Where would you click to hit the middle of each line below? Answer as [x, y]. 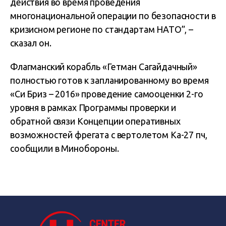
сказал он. [31, 43]
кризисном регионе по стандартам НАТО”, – [102, 29]
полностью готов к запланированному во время [109, 80]
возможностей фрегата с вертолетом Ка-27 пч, [109, 135]
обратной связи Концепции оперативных [95, 121]
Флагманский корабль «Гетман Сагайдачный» [104, 67]
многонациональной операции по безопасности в [113, 16]
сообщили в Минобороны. [65, 148]
